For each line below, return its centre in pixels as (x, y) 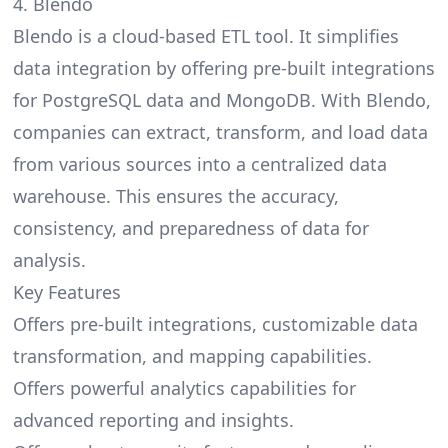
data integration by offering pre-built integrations (223, 68)
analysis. (49, 260)
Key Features (66, 292)
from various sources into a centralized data (199, 164)
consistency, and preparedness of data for (190, 228)
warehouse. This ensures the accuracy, (175, 196)
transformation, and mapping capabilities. (192, 356)
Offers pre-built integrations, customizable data (215, 324)
